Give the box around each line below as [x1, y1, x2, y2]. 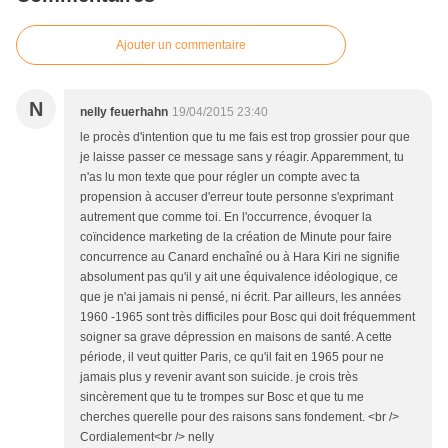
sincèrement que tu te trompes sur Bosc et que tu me [80, 390, 364, 404]
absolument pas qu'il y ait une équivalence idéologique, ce [80, 270, 398, 284]
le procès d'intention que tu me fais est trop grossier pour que [80, 130, 410, 144]
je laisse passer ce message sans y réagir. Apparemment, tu [80, 150, 404, 164]
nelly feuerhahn [80, 105, 168, 119]
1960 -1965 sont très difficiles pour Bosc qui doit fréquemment [80, 310, 415, 324]
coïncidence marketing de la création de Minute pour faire [80, 230, 392, 244]
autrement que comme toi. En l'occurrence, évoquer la [80, 210, 372, 224]
